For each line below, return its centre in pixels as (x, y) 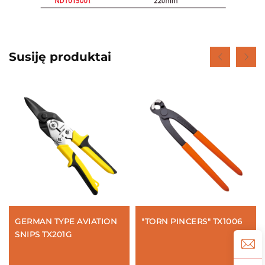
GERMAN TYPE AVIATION (66, 222)
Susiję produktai (60, 57)
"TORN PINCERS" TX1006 (192, 222)
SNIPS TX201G (43, 235)
